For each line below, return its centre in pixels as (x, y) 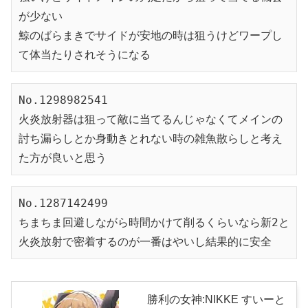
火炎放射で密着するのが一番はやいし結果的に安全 (145, 241)
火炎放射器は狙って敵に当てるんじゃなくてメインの (151, 119)
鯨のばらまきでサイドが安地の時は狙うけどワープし (151, 35)
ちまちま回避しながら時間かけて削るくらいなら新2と (154, 222)
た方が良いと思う (63, 157)
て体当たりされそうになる (85, 54)
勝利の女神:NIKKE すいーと (216, 299)
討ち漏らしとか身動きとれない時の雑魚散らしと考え (151, 138)
